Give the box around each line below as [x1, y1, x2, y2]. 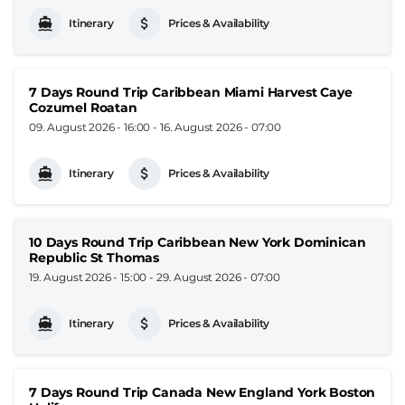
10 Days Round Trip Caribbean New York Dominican [29, 233, 366, 250]
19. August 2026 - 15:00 [29, 269, 147, 284]
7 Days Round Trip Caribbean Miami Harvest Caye [29, 83, 353, 100]
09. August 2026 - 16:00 [29, 119, 151, 134]
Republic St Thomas [29, 249, 160, 266]
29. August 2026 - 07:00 [155, 269, 281, 284]
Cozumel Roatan [29, 99, 137, 116]
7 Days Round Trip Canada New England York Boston [29, 383, 376, 400]
